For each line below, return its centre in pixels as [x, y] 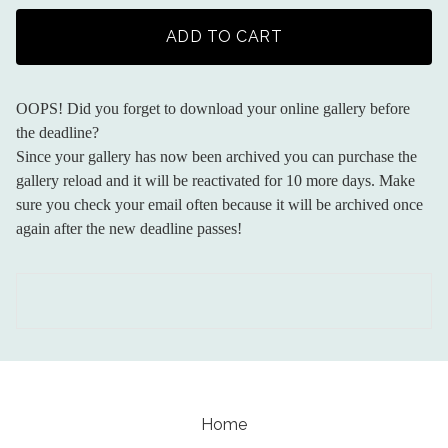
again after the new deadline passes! [129, 228]
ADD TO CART [224, 36]
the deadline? [57, 132]
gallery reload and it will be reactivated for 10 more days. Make [215, 180]
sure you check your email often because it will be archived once [219, 204]
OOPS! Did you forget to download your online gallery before [213, 108]
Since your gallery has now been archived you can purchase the [216, 156]
